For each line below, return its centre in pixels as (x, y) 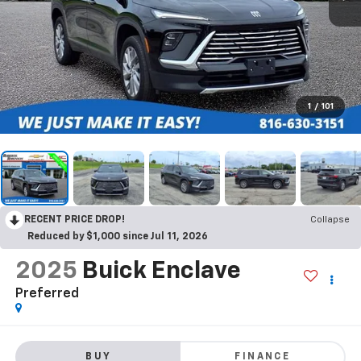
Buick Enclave (161, 271)
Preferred (47, 294)
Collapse (330, 220)
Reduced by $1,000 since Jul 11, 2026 (118, 237)
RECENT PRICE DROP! (75, 220)
